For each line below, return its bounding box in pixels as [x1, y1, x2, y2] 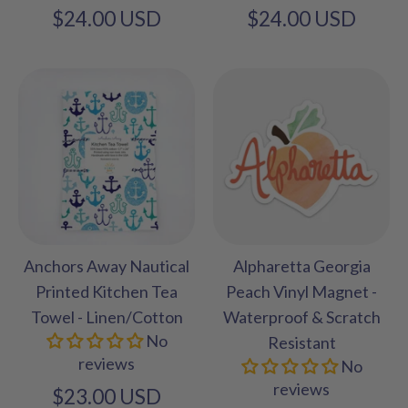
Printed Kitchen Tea [36, 281, 178, 302]
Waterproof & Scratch [222, 307, 381, 328]
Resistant [267, 332, 336, 353]
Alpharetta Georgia [232, 256, 371, 277]
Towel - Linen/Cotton [30, 307, 183, 328]
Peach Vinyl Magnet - [226, 281, 377, 302]
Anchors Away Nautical [24, 256, 189, 277]
